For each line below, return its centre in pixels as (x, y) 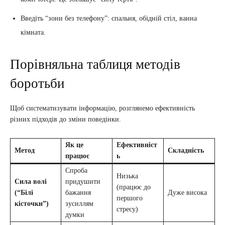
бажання (78, 193)
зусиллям (79, 204)
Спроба (76, 171)
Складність (186, 151)
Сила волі (31, 182)
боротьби (37, 84)
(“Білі (24, 193)
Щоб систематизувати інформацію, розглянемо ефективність (102, 108)
